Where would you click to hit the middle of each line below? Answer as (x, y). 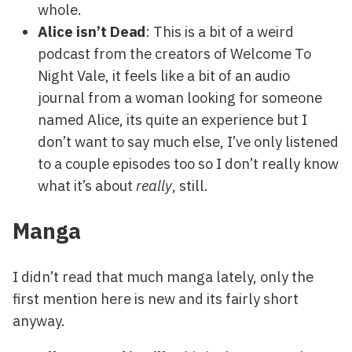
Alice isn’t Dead (92, 32)
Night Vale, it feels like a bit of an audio (164, 76)
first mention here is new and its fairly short (156, 299)
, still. (190, 186)
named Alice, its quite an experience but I (172, 120)
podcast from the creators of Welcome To (174, 54)
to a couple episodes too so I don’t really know (188, 164)
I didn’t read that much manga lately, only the (163, 277)
